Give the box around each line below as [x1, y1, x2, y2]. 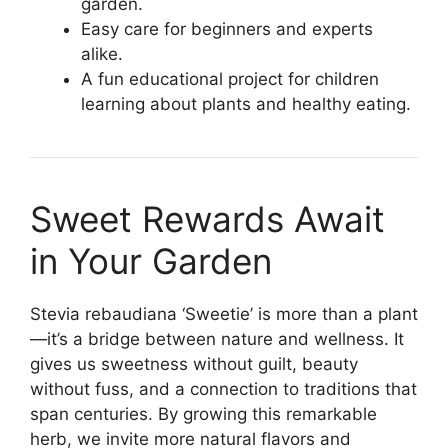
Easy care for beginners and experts [81, 19, 373, 40]
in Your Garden [30, 240, 272, 283]
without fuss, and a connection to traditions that [30, 379, 417, 400]
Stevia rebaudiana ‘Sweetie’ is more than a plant [30, 304, 418, 325]
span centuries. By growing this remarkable [30, 404, 377, 425]
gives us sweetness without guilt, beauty [30, 354, 358, 375]
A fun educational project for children [81, 69, 379, 90]
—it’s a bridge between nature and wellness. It [30, 329, 404, 350]
